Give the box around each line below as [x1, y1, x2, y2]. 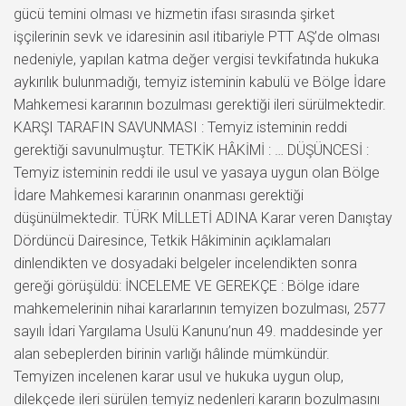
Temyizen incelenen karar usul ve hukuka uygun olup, [14, 367, 343, 385]
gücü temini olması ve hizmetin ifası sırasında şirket [14, 5, 334, 23]
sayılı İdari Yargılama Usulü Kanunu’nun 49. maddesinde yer [14, 322, 382, 340]
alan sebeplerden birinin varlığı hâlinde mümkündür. [14, 344, 330, 362]
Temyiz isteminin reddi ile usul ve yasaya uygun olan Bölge [14, 163, 380, 181]
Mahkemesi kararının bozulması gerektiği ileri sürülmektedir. [14, 95, 386, 113]
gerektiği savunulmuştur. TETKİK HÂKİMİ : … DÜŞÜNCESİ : [14, 140, 369, 159]
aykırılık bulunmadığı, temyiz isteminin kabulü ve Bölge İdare [14, 72, 386, 91]
